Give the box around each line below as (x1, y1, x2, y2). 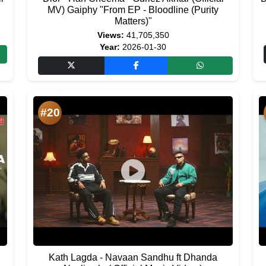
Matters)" (114, 16, 152, 26)
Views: (97, 31, 124, 40)
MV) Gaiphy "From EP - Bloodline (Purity (47, 5, 218, 15)
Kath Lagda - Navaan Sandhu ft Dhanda (49, 252, 217, 262)
